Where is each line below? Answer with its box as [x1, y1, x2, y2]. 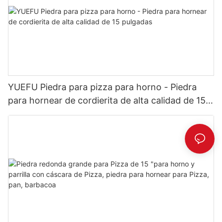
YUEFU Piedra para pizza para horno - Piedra [8, 82, 197, 93]
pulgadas [8, 109, 46, 119]
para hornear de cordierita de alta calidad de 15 [8, 95, 206, 106]
